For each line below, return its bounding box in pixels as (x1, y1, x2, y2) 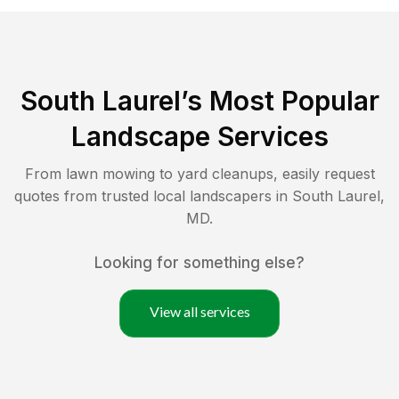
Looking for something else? (94, 253, 305, 272)
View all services (149, 302, 250, 320)
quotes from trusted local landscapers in (14, 186, 292, 205)
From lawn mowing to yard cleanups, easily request (24, 164, 375, 183)
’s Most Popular (180, 84, 379, 117)
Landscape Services (70, 119, 329, 152)
